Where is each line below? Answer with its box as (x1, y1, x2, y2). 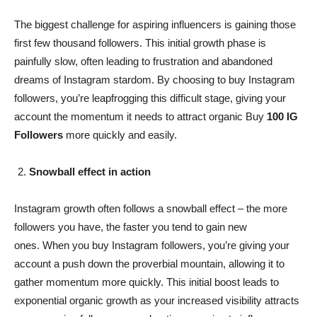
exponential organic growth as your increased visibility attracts (14, 294, 299, 306)
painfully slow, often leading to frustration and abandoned (14, 54, 272, 67)
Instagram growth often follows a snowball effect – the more (14, 202, 287, 214)
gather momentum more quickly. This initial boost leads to (14, 275, 279, 288)
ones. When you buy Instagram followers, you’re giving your (14, 238, 289, 251)
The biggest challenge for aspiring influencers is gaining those (14, 18, 296, 30)
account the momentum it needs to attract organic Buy (14, 110, 267, 122)
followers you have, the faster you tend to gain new (14, 220, 247, 233)
